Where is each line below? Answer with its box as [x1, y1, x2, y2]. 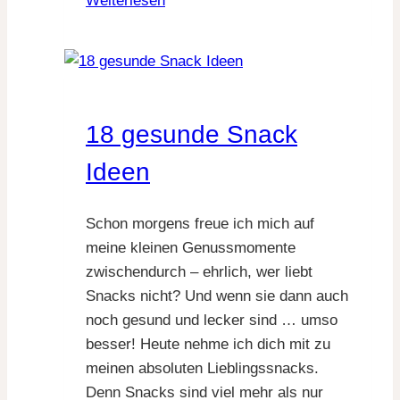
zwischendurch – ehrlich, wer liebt [86, 262, 312, 280]
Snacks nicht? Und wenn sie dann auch [86, 287, 348, 304]
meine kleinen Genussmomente [86, 238, 296, 256]
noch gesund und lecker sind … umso [86, 311, 337, 329]
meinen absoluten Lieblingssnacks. [86, 359, 319, 377]
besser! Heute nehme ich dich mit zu [86, 335, 330, 353]
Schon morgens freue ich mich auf [86, 214, 314, 232]
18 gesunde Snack [86, 120, 297, 148]
